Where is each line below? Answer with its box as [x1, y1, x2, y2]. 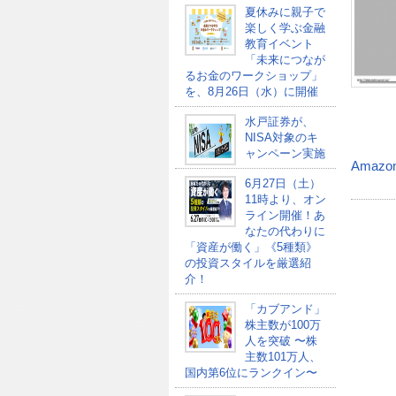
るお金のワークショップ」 [184, 69, 323, 82]
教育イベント [244, 37, 314, 50]
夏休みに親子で [244, 5, 325, 19]
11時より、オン [244, 193, 326, 206]
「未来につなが [244, 53, 325, 66]
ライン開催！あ [244, 209, 325, 222]
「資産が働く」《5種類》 [184, 240, 317, 254]
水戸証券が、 [244, 115, 314, 128]
